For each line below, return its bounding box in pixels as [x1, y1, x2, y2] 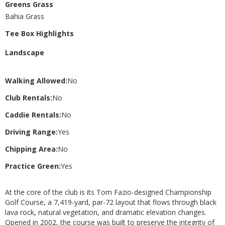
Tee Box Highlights [5, 28, 74, 38]
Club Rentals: [5, 92, 52, 102]
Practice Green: [5, 161, 61, 171]
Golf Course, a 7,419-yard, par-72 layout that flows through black [5, 197, 216, 207]
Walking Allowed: [5, 75, 67, 85]
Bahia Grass [5, 11, 44, 21]
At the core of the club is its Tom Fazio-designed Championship [5, 187, 211, 197]
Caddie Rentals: [5, 109, 61, 120]
